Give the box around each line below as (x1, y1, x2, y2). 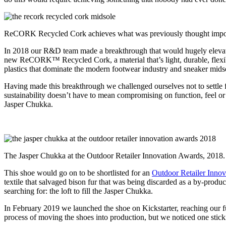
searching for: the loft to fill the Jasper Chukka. (4, 186, 153, 195)
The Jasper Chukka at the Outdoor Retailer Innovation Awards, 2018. (4, 151, 225, 160)
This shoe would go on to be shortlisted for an (4, 168, 152, 177)
